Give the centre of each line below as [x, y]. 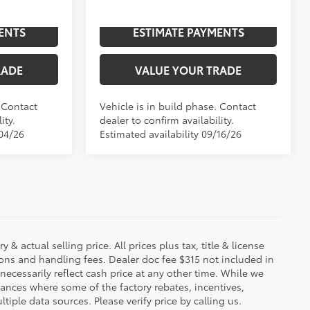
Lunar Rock [199, 30]
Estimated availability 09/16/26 [171, 134]
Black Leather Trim [270, 30]
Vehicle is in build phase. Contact [178, 106]
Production [126, 34]
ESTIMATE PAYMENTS [188, 32]
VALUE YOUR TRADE [188, 70]
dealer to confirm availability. [167, 120]
